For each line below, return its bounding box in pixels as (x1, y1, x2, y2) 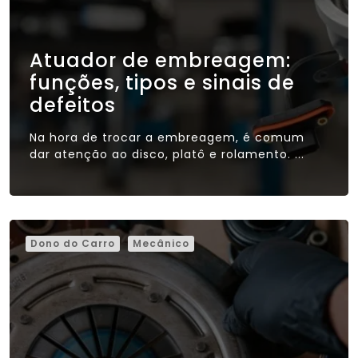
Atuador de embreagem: (30, 46, 291, 74)
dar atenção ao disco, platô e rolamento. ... (30, 145, 304, 162)
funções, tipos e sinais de (30, 69, 295, 96)
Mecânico (133, 236, 189, 250)
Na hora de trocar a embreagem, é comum (30, 129, 304, 145)
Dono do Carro (30, 236, 115, 250)
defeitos (30, 91, 116, 118)
